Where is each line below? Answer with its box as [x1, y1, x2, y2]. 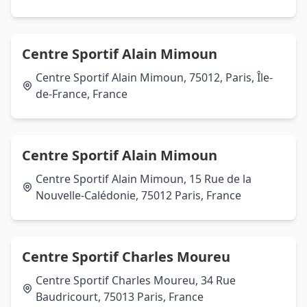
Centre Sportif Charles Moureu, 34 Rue [36, 273, 236, 288]
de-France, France [36, 86, 127, 101]
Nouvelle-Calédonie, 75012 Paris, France [36, 188, 241, 203]
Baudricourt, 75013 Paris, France [36, 289, 204, 304]
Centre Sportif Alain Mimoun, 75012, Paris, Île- [36, 70, 273, 85]
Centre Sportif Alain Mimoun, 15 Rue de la [36, 171, 251, 186]
